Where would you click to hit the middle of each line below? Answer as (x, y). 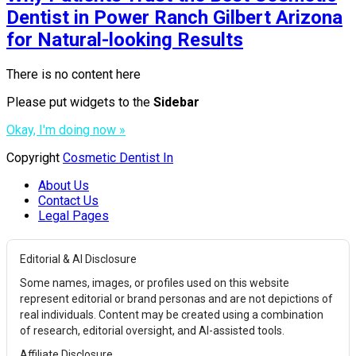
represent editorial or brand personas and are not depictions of (176, 298)
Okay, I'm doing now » (66, 130)
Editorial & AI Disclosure (78, 259)
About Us (64, 185)
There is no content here (74, 74)
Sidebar (176, 102)
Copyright (35, 157)
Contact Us (68, 200)
